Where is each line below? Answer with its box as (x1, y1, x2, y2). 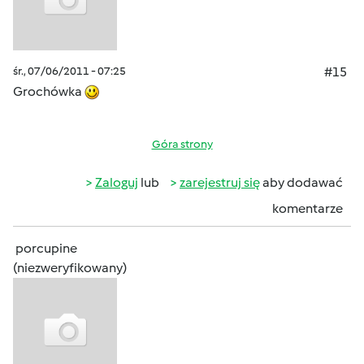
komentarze (272, 201, 343, 216)
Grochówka (13, 84, 84, 99)
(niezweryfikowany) (13, 260, 127, 275)
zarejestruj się (180, 175, 260, 190)
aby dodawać (260, 175, 343, 190)
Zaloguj (95, 175, 138, 190)
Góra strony (151, 137, 213, 151)
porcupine (15, 240, 77, 256)
